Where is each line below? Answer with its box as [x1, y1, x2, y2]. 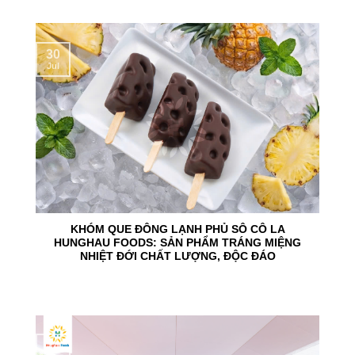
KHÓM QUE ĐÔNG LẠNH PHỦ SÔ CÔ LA [70, 223, 285, 236]
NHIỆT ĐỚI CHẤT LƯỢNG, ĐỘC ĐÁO [79, 250, 276, 263]
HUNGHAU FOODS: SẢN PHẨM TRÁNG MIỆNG [54, 237, 301, 250]
